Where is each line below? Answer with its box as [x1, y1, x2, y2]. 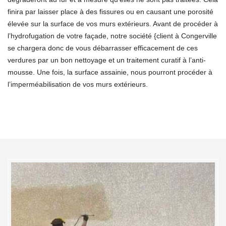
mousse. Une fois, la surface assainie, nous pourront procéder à [8, 68, 212, 76]
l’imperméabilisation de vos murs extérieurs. [8, 80, 148, 88]
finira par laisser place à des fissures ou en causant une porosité [8, 7, 213, 16]
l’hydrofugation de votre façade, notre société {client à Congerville [8, 31, 217, 40]
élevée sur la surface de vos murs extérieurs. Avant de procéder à [8, 19, 218, 28]
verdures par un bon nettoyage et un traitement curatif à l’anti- [8, 55, 206, 64]
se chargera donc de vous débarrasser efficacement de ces [8, 43, 198, 52]
